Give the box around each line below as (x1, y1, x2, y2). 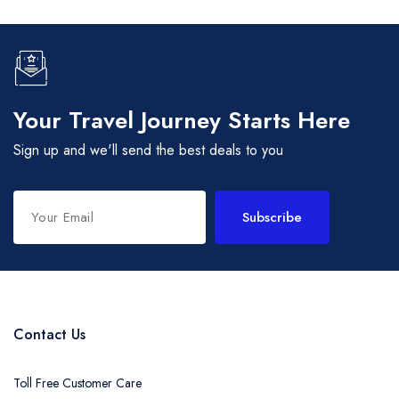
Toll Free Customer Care (13, 374, 142, 392)
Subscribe (242, 208, 302, 227)
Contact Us (13, 324, 85, 345)
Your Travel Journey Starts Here (13, 103, 350, 137)
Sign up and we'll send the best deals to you (13, 140, 283, 160)
